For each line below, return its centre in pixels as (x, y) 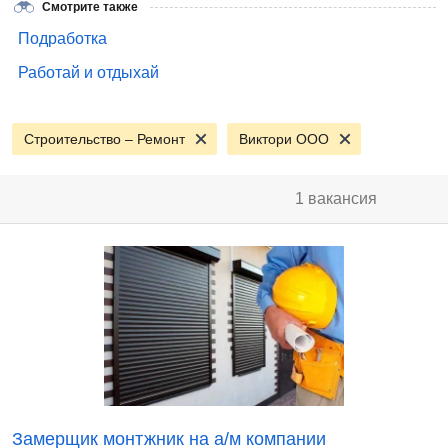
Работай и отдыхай (88, 72)
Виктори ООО (284, 139)
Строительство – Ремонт (104, 139)
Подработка (62, 38)
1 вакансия (336, 198)
